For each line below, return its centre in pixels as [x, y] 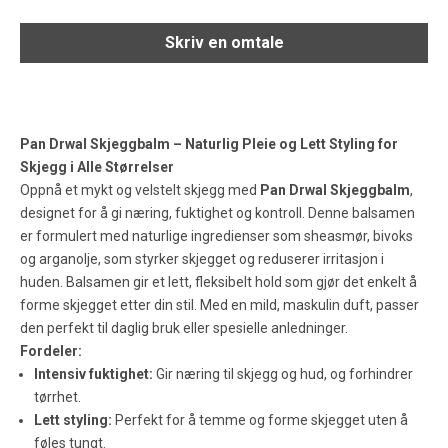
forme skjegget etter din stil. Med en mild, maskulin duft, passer [219, 305]
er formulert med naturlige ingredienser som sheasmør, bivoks [216, 236]
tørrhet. [57, 397]
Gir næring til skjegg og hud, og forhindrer [283, 374]
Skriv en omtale [224, 43]
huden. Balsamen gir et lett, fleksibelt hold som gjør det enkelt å [218, 282]
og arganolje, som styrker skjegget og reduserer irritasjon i [202, 259]
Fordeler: [51, 351]
